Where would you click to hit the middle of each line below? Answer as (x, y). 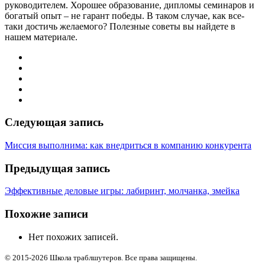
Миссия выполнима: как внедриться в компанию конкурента (128, 145)
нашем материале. (41, 37)
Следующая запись (54, 122)
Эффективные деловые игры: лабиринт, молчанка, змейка (122, 191)
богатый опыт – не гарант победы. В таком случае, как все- (125, 15)
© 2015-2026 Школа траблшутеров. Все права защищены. (101, 257)
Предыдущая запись (57, 168)
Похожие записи (46, 214)
